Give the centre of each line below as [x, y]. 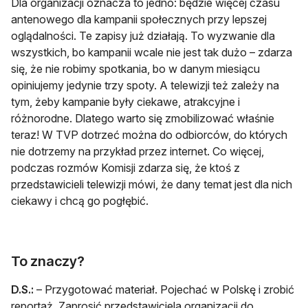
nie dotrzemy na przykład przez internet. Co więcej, [137, 151]
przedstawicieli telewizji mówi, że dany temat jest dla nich [152, 184]
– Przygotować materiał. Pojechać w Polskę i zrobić [164, 289]
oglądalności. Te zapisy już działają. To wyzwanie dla [143, 35]
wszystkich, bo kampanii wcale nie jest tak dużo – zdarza [152, 52]
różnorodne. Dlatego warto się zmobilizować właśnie [143, 118]
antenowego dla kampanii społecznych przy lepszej [139, 19]
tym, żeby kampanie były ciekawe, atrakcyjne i [125, 101]
